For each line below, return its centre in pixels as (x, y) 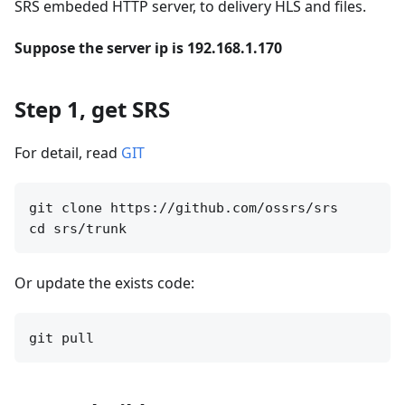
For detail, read (68, 152)
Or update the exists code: (104, 283)
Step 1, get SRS (92, 108)
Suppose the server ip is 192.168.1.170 (148, 47)
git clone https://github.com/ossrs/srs (184, 207)
